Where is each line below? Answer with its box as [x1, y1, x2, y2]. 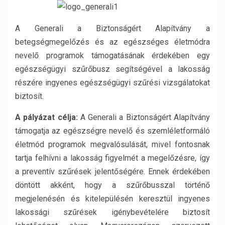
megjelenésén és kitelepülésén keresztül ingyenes [15, 194, 210, 203]
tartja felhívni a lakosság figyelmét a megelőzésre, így [15, 153, 210, 163]
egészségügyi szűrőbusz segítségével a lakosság [15, 64, 210, 74]
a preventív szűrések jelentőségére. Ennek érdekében [15, 167, 210, 176]
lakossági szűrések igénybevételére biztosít [15, 207, 210, 217]
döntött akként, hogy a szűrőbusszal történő [15, 180, 210, 190]
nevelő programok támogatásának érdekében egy [15, 51, 210, 60]
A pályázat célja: [15, 113, 80, 122]
